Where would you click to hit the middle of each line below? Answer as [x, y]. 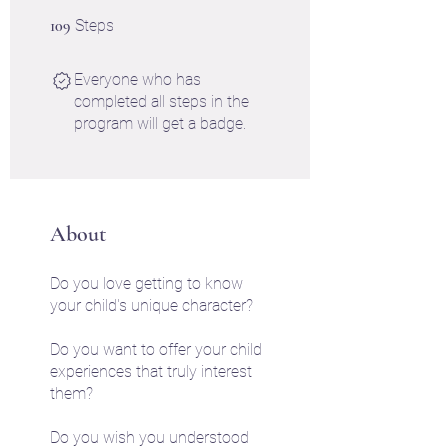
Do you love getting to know [146, 283]
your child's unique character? [151, 305]
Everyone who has [137, 79]
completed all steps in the [161, 101]
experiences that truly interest [151, 371]
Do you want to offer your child [156, 349]
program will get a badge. [160, 123]
